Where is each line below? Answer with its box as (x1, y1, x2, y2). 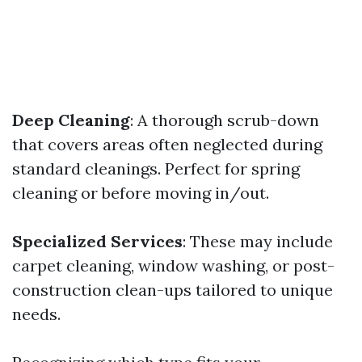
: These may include (183, 230, 333, 251)
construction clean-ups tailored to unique (12, 279, 333, 300)
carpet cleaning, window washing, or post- (12, 255, 335, 276)
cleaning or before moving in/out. (12, 182, 269, 203)
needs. (12, 303, 61, 324)
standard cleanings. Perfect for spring (12, 158, 300, 179)
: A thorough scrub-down (130, 109, 319, 130)
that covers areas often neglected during (12, 133, 322, 154)
